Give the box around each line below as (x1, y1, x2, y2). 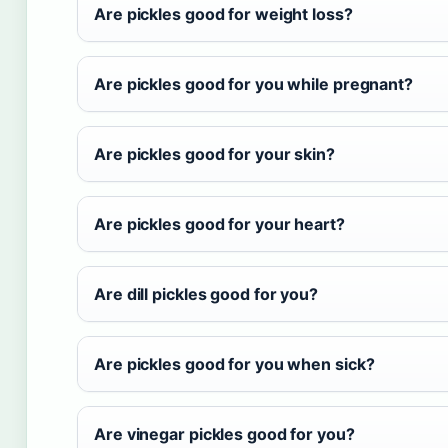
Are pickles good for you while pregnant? (94, 73, 413, 94)
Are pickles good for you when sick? (94, 353, 375, 374)
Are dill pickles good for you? (94, 283, 318, 304)
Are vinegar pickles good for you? (94, 423, 355, 444)
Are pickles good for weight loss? (94, 3, 353, 24)
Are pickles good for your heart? (94, 213, 345, 234)
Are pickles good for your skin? (94, 143, 335, 164)
